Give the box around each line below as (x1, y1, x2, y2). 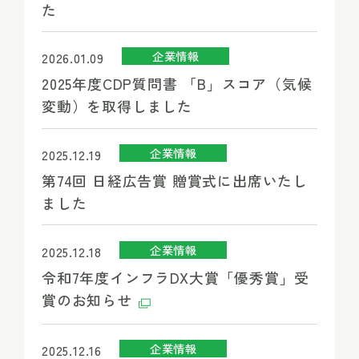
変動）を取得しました (41, 95, 197, 117)
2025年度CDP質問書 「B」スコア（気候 (41, 73, 313, 95)
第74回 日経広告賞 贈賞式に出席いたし (41, 170, 308, 192)
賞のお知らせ (41, 289, 137, 311)
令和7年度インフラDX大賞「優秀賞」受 (41, 267, 310, 288)
